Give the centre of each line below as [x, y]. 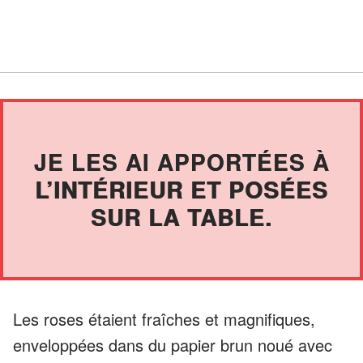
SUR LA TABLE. [181, 216]
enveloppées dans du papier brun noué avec [173, 344]
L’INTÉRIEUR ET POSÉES [181, 189]
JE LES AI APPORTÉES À [181, 161]
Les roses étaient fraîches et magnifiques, [164, 318]
